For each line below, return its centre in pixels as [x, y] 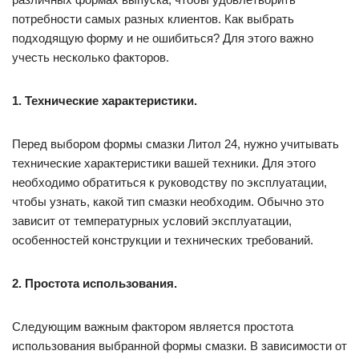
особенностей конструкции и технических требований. [163, 240]
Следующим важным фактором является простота [153, 327]
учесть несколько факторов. [91, 58]
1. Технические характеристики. [105, 101]
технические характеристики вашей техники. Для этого [164, 163]
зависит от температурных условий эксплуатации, [152, 221]
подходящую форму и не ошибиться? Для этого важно [163, 38]
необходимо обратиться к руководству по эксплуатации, [169, 183]
